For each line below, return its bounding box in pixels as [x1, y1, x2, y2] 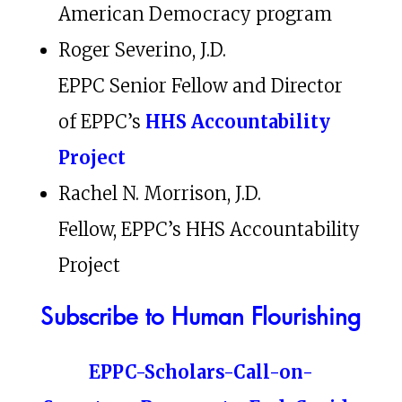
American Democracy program [57, 3, 332, 26]
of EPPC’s [57, 110, 145, 134]
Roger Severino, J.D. [57, 39, 226, 62]
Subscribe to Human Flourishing [39, 301, 361, 332]
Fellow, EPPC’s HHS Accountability [57, 218, 360, 241]
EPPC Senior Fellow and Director [57, 74, 343, 98]
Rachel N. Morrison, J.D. [57, 182, 261, 205]
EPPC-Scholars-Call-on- [88, 361, 313, 384]
